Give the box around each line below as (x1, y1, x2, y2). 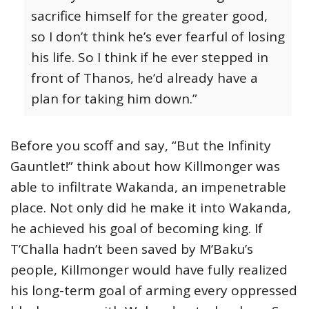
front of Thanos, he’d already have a (31, 69, 258, 87)
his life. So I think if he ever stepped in (31, 48, 268, 66)
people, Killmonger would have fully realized (10, 261, 288, 279)
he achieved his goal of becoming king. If (10, 219, 263, 237)
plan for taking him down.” (31, 90, 197, 108)
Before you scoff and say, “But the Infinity (10, 137, 271, 154)
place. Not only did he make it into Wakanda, (10, 199, 291, 217)
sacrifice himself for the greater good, (31, 7, 268, 25)
